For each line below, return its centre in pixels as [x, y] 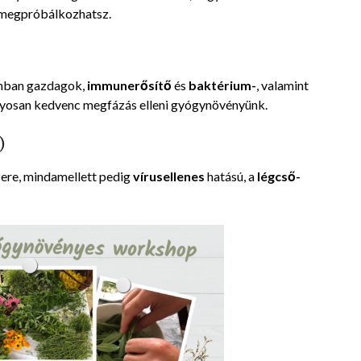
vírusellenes [169, 176]
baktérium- [222, 85]
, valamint [282, 85]
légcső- [279, 176]
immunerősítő [129, 85]
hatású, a [231, 176]
